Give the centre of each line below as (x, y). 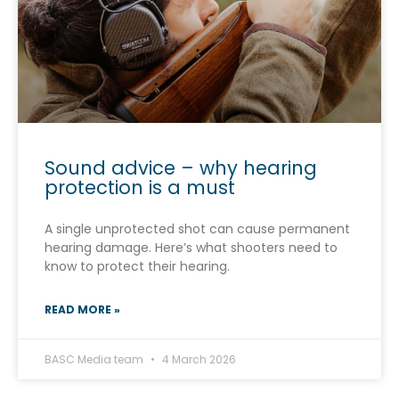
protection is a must (140, 187)
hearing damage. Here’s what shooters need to (191, 247)
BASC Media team (95, 359)
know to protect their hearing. (137, 266)
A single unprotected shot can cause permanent (197, 228)
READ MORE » (82, 309)
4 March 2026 (198, 359)
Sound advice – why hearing (181, 167)
